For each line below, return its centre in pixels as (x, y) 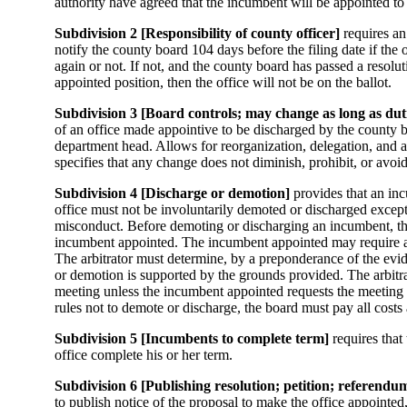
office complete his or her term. (144, 355)
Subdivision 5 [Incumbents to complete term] (192, 338)
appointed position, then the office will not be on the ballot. (223, 82)
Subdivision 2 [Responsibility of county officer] (197, 33)
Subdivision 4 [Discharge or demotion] (174, 193)
